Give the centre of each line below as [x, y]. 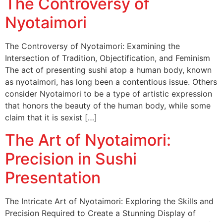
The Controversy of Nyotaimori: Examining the [92, 46]
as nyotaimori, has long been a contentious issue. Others [111, 82]
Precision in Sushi [71, 159]
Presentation [53, 177]
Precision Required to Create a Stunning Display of [100, 213]
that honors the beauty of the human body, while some [108, 106]
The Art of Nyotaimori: [88, 140]
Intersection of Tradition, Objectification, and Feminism [108, 58]
